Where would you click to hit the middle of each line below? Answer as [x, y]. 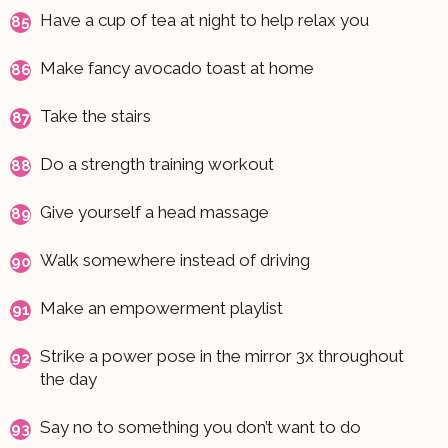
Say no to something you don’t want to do [200, 426]
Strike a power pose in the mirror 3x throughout [222, 355]
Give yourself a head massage [154, 211]
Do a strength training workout [157, 163]
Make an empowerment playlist [161, 307]
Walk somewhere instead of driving [175, 259]
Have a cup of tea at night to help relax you [204, 19]
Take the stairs [95, 115]
